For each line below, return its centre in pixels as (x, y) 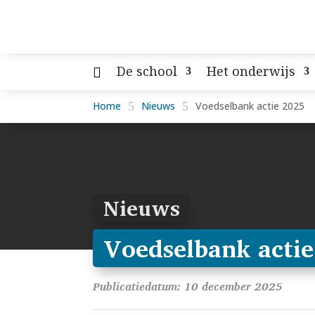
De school (147, 71)
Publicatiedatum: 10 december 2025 (188, 287)
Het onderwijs (251, 71)
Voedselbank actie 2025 (250, 106)
